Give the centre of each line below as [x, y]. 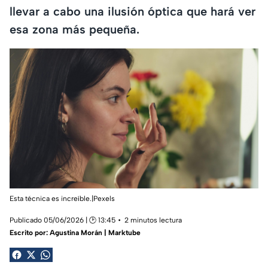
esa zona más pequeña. [74, 29]
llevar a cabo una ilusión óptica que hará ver [133, 11]
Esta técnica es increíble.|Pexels [62, 198]
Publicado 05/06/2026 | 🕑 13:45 [63, 220]
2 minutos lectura [153, 220]
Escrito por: [30, 232]
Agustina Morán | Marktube [95, 232]
